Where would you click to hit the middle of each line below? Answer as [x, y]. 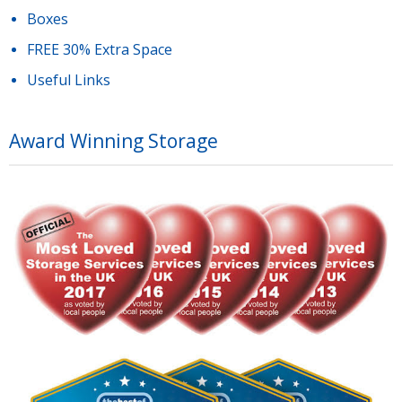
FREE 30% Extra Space [100, 49]
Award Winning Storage [114, 140]
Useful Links [69, 79]
